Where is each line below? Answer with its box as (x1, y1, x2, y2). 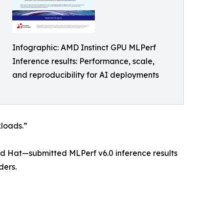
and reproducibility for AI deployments (12, 70, 159, 80)
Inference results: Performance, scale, (12, 56, 154, 66)
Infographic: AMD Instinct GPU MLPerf (12, 43, 156, 53)
